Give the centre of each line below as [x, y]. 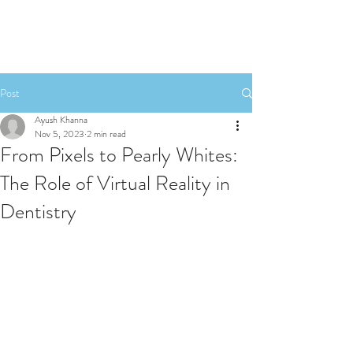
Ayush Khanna [61, 120]
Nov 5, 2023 [59, 134]
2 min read [106, 134]
